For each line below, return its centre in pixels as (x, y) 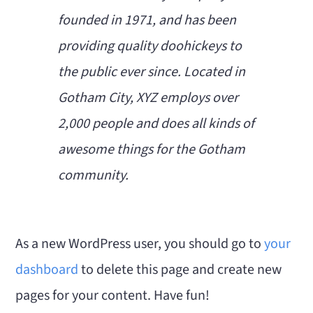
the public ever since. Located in (152, 72)
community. (94, 175)
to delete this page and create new (180, 270)
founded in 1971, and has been (147, 20)
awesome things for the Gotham (152, 150)
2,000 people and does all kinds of (156, 124)
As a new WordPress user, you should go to (140, 244)
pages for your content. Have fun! (113, 296)
